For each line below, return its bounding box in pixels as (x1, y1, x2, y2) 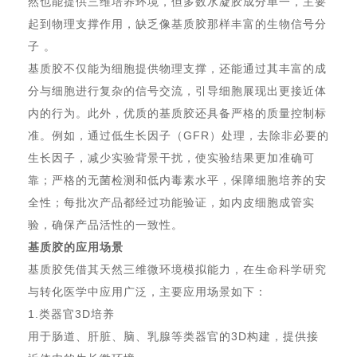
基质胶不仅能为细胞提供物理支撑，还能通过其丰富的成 (28, 62, 327, 75)
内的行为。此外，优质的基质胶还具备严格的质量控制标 (28, 107, 327, 120)
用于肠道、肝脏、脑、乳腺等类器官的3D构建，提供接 (28, 330, 319, 343)
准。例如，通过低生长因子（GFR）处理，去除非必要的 (28, 129, 329, 142)
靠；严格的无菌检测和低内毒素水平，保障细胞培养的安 (28, 174, 327, 186)
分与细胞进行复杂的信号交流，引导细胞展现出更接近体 (28, 84, 327, 97)
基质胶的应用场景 (28, 241, 124, 253)
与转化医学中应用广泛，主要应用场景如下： (28, 285, 267, 298)
